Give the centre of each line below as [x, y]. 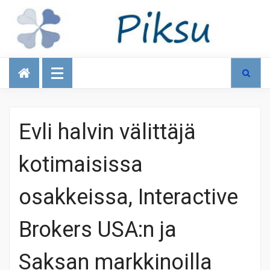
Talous [28, 62]
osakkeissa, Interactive [128, 197]
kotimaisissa [81, 165]
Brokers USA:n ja [98, 230]
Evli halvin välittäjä [107, 132]
